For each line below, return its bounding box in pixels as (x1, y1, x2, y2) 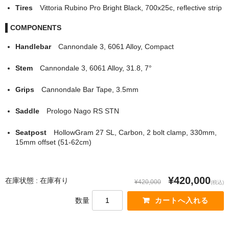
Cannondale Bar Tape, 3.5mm (41, 85, 139, 94)
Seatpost (15, 128, 54, 136)
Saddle (15, 106, 47, 115)
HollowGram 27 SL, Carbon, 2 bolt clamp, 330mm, (53, 128, 217, 136)
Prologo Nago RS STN (46, 106, 119, 115)
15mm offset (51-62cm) (15, 138, 91, 146)
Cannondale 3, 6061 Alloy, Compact (58, 42, 174, 51)
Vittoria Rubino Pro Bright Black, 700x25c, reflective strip (39, 3, 222, 12)
